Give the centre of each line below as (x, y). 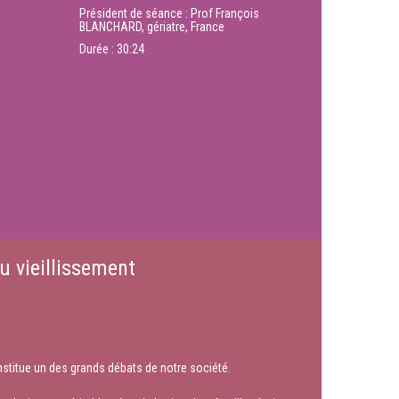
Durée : (98, 49)
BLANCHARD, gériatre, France (151, 27)
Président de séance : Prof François (169, 13)
